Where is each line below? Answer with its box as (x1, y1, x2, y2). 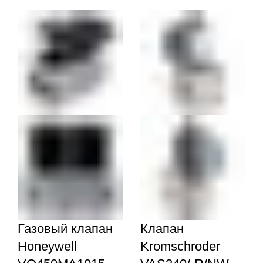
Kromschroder (140, 238, 220, 254)
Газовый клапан (18, 221, 113, 236)
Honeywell (18, 238, 77, 254)
